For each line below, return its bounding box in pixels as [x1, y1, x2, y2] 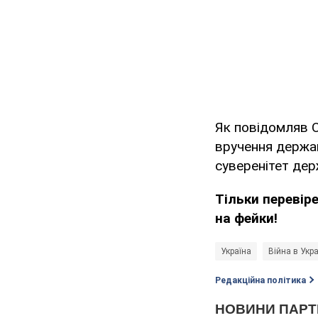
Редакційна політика [215, 275, 306, 286]
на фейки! [215, 210, 278, 227]
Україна [221, 246, 251, 257]
